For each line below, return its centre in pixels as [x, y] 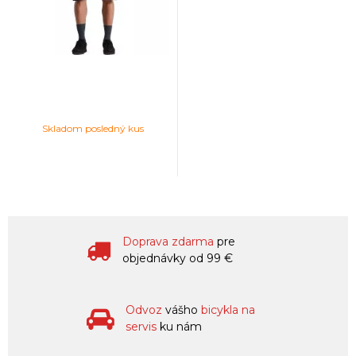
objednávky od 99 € [178, 258]
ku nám [179, 326]
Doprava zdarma [170, 241]
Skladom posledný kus [93, 128]
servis [141, 326]
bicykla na [228, 310]
